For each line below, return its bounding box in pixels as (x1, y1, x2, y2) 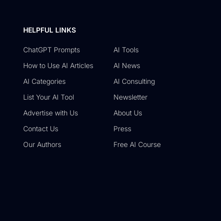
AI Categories (23, 77, 66, 85)
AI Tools (113, 45, 139, 54)
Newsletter (113, 93, 147, 101)
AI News (113, 61, 140, 70)
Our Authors (23, 140, 61, 148)
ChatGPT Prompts (23, 45, 80, 54)
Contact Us (23, 124, 58, 133)
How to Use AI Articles (23, 61, 93, 70)
